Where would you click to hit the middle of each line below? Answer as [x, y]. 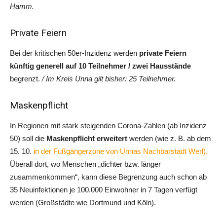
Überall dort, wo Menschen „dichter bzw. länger [85, 164]
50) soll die [28, 139]
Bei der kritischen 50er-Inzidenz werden [74, 53]
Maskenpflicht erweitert [88, 139]
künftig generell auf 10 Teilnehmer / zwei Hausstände [100, 66]
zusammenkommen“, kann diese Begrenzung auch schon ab [108, 177]
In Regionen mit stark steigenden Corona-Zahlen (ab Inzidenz [108, 126]
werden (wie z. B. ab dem [170, 139]
